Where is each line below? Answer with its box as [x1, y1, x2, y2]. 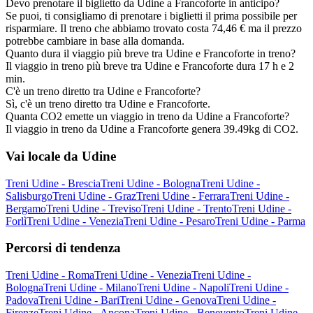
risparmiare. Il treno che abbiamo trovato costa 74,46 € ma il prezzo [6, 22, 302, 35]
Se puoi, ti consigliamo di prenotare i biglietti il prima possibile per [6, 10, 297, 22]
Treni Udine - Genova [119, 293, 217, 306]
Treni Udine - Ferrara [136, 189, 230, 202]
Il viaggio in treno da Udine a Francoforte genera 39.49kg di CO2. [6, 123, 298, 136]
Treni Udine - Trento [141, 202, 232, 214]
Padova [6, 293, 38, 306]
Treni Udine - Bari [38, 293, 119, 306]
